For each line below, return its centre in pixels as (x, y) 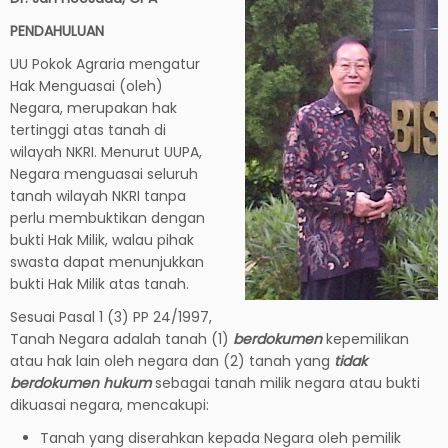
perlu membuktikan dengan (107, 217)
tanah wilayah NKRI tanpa (98, 195)
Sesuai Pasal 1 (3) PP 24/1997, (111, 316)
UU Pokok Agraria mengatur (105, 63)
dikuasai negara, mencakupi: (109, 404)
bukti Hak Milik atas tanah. (99, 283)
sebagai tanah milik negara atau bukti (285, 382)
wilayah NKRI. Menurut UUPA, (106, 151)
